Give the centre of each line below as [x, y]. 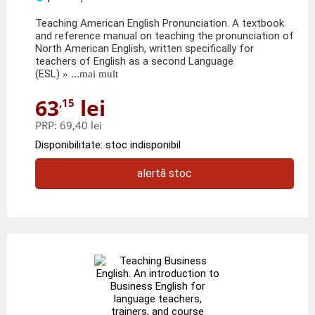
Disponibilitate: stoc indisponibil [108, 144]
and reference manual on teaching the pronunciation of [165, 36]
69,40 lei [81, 125]
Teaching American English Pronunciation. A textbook [160, 23]
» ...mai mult [89, 73]
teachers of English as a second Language [134, 61]
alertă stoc [165, 173]
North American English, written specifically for [144, 48]
